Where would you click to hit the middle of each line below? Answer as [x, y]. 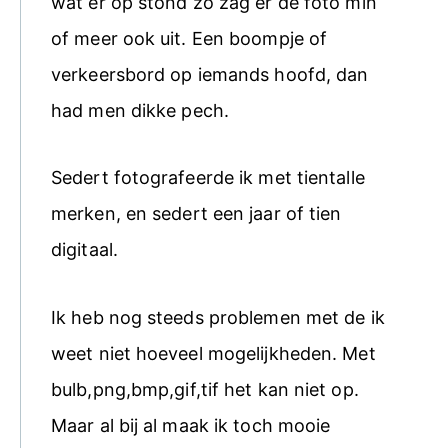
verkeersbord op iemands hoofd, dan [210, 74]
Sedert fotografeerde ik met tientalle [208, 178]
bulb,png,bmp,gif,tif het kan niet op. [205, 389]
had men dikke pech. [140, 110]
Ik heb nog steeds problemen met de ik [218, 317]
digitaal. [84, 250]
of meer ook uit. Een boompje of [189, 38]
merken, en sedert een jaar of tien [196, 214]
